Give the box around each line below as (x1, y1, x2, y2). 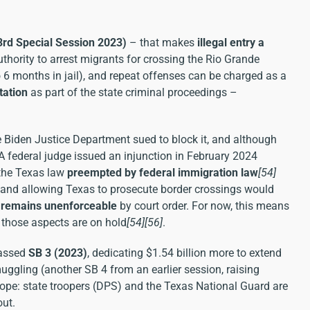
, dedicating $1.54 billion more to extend (87, 246, 282, 260)
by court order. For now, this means (117, 199, 289, 213)
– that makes (127, 36, 197, 50)
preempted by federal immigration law (67, 166, 258, 180)
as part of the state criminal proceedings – (28, 86, 237, 100)
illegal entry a (197, 36, 264, 50)
